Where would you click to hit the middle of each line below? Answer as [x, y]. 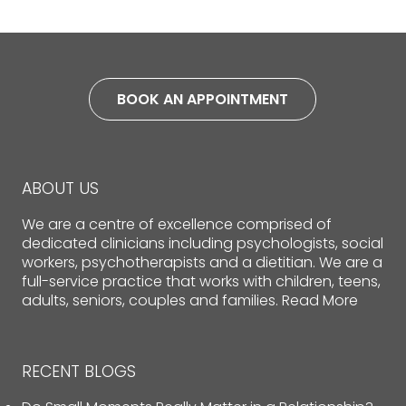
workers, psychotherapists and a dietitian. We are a [202, 263]
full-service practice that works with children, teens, [201, 282]
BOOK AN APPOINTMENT [203, 100]
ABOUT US [60, 189]
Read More [319, 301]
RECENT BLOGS [78, 372]
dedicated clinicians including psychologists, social [202, 244]
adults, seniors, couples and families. [151, 301]
